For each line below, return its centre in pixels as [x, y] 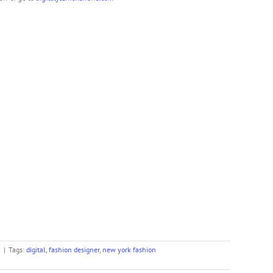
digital [36, 250]
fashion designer [74, 250]
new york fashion [129, 250]
